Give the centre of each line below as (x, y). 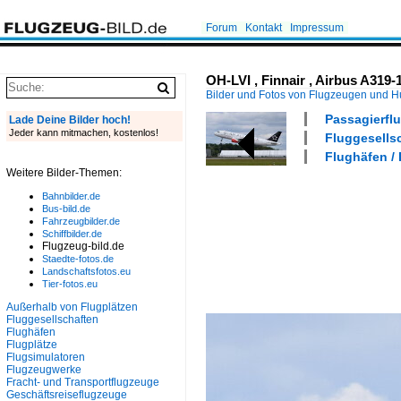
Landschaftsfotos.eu (86, 271)
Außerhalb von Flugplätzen (72, 307)
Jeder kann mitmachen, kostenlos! (84, 132)
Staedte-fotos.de (78, 259)
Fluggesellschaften (52, 320)
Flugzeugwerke (44, 370)
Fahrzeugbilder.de (81, 221)
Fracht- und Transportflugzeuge (83, 382)
